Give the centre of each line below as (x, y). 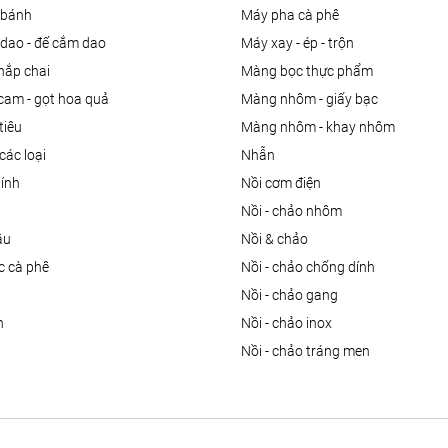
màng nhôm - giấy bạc (315, 99)
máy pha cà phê (295, 15)
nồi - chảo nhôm (296, 211)
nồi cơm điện (285, 183)
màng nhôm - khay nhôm (323, 127)
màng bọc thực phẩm (312, 71)
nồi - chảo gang (294, 295)
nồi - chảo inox (291, 323)
